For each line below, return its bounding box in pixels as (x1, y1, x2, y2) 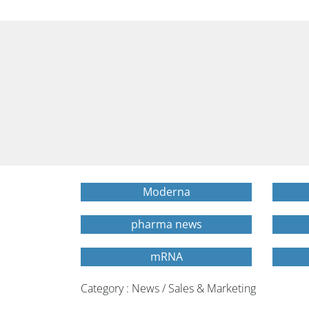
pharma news (130, 217, 202, 232)
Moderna (142, 184, 190, 199)
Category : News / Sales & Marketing (81, 281, 256, 296)
